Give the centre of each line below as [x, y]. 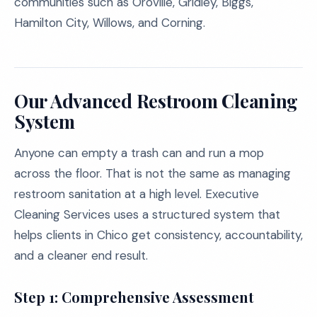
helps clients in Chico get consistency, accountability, [158, 235]
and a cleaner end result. [81, 255]
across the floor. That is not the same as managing [152, 173]
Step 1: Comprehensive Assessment [134, 297]
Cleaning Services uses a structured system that [147, 214]
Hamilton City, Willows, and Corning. [110, 23]
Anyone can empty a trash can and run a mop [139, 153]
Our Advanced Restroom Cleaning [156, 101]
